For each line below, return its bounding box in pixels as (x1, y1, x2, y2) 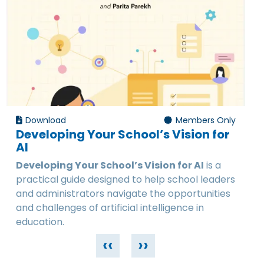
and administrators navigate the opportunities (15, 187, 230, 201)
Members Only (173, 114, 236, 126)
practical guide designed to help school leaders (15, 173, 235, 187)
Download (25, 114, 67, 126)
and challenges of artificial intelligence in (15, 201, 204, 215)
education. (15, 215, 64, 229)
